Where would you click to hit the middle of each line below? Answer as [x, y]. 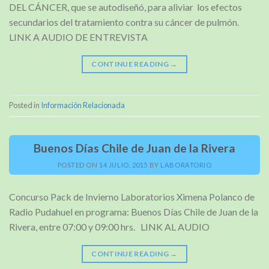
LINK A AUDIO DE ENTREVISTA [78, 37]
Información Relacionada [83, 105]
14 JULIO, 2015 [124, 165]
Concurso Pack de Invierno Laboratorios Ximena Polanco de [132, 197]
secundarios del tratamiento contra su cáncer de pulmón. [124, 22]
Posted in [25, 105]
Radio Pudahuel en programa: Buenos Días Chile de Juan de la [134, 212]
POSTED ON [78, 165]
